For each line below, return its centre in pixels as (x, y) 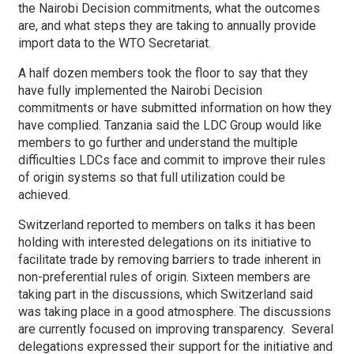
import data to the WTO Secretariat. (115, 43)
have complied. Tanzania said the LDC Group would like (170, 125)
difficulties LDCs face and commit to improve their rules (172, 160)
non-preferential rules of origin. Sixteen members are (164, 277)
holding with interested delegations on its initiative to (165, 242)
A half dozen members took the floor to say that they (163, 73)
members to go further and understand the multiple (158, 143)
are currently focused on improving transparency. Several (176, 329)
